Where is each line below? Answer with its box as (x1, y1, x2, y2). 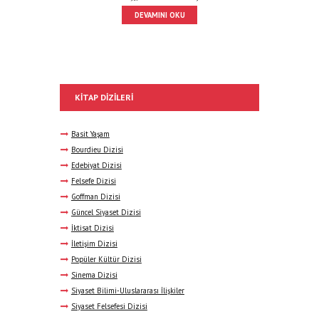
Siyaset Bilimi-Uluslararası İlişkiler (70, 286, 184, 296)
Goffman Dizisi (70, 192, 120, 202)
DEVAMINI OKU (134, 9, 185, 20)
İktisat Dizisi (70, 223, 114, 234)
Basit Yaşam (70, 129, 110, 140)
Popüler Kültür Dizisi (70, 254, 142, 265)
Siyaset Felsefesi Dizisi (70, 301, 147, 312)
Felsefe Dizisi (70, 176, 116, 187)
